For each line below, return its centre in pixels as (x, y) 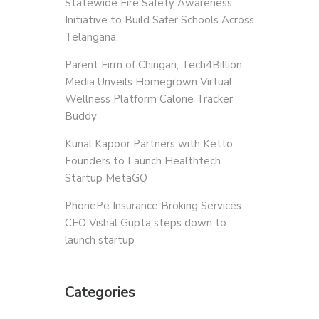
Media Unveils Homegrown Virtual (148, 82)
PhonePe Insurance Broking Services (153, 206)
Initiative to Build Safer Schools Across (159, 20)
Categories (100, 292)
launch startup (100, 240)
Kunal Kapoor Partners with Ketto (149, 144)
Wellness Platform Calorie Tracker (149, 99)
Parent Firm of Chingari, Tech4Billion (153, 65)
